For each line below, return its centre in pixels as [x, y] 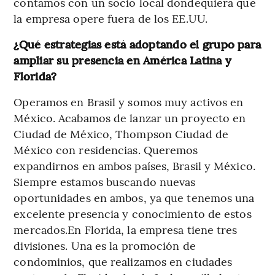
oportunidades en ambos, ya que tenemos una [134, 198]
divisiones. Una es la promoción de [105, 246]
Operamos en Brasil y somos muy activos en [129, 102]
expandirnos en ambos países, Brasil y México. [134, 166]
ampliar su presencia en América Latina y [122, 60]
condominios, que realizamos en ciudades [123, 261]
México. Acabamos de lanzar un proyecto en [130, 118]
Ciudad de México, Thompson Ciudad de [121, 134]
